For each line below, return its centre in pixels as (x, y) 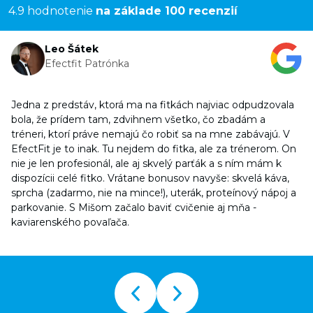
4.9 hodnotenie (52, 11)
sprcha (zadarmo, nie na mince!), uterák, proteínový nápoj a (154, 193)
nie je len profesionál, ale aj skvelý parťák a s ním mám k (146, 163)
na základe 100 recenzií (167, 11)
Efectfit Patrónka (87, 64)
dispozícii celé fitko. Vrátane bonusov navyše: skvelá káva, (150, 178)
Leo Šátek (72, 49)
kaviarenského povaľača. (70, 222)
